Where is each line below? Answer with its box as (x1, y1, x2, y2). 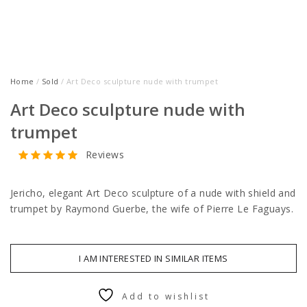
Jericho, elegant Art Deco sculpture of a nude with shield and (10, 186, 296, 199)
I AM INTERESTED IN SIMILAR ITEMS (79, 252, 228, 265)
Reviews (86, 147, 124, 161)
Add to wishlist (122, 291, 210, 302)
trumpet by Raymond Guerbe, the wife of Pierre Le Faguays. (10, 202, 293, 215)
